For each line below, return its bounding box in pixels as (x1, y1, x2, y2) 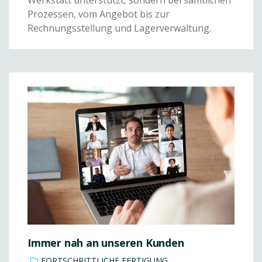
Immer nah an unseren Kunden (27, 235, 184, 250)
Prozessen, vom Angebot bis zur (27, 7, 170, 20)
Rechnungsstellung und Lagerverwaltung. (27, 21, 211, 35)
